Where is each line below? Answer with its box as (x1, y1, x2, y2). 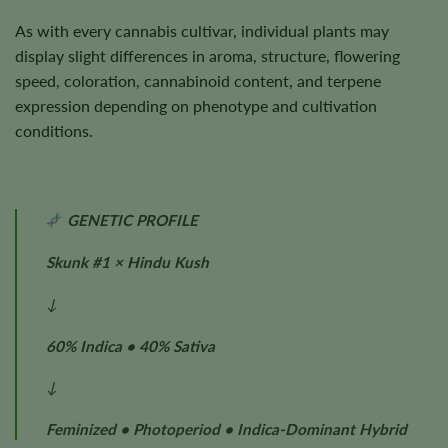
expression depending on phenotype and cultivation (15, 95, 377, 115)
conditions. (15, 120, 93, 140)
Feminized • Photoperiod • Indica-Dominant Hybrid (45, 420, 407, 439)
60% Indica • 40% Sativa (45, 336, 215, 355)
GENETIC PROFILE (62, 211, 198, 230)
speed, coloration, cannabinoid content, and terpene (15, 70, 381, 90)
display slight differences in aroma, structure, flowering (15, 45, 400, 65)
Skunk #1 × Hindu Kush (45, 253, 209, 272)
